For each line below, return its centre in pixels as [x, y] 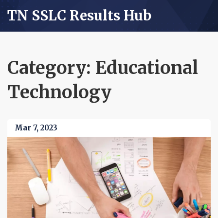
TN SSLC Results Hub [79, 16]
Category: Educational [103, 68]
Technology [59, 92]
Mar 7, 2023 [36, 128]
